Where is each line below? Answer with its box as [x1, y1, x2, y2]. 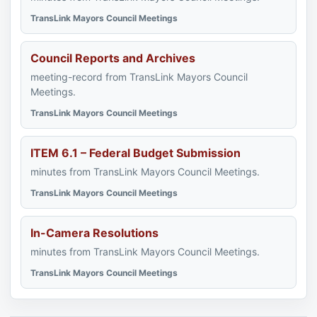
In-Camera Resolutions [30, 226, 158, 240]
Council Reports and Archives [30, 51, 195, 65]
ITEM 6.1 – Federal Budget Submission [30, 146, 241, 160]
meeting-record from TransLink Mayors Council [30, 71, 248, 83]
